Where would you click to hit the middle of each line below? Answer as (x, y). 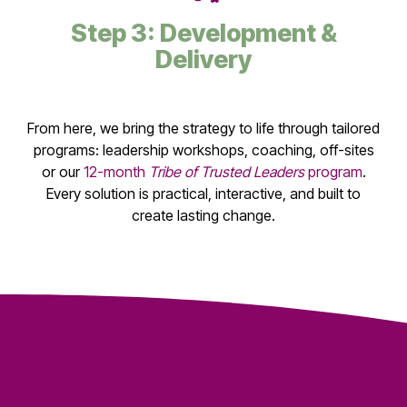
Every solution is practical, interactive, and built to (203, 193)
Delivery (203, 59)
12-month (116, 171)
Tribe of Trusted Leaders (226, 171)
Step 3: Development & (203, 33)
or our (62, 171)
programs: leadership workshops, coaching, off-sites (203, 149)
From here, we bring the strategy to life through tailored (203, 128)
